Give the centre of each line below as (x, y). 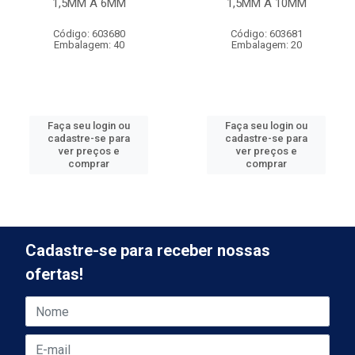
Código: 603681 (266, 34)
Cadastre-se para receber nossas (148, 250)
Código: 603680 (89, 34)
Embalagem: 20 (266, 45)
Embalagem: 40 (89, 45)
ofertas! (54, 274)
